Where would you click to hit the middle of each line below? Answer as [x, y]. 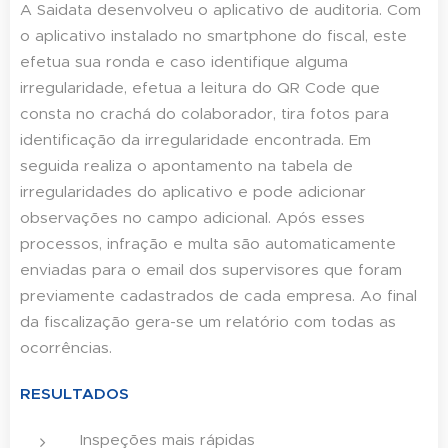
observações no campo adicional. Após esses [192, 218]
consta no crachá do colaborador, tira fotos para [204, 114]
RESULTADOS [74, 394]
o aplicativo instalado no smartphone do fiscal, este [213, 36]
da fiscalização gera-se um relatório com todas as [208, 322]
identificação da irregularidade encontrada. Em [195, 140]
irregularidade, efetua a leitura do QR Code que [200, 88]
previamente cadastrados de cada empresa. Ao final [218, 296]
